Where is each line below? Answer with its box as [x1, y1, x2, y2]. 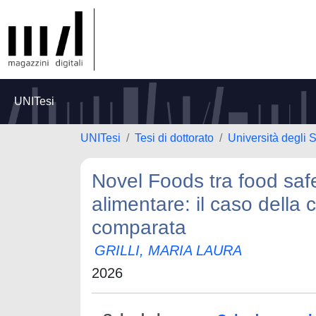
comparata [92, 217, 186, 238]
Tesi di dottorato [135, 132, 214, 144]
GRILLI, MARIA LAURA [95, 243, 242, 258]
